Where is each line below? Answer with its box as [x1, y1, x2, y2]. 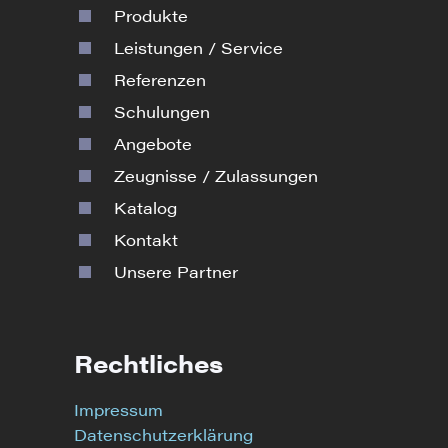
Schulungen [114, 100, 210, 124]
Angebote [114, 132, 192, 156]
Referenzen [114, 68, 206, 92]
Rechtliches [74, 346, 223, 381]
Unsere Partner [114, 260, 238, 284]
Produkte [114, 4, 188, 28]
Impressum [74, 398, 163, 422]
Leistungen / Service [114, 36, 283, 60]
